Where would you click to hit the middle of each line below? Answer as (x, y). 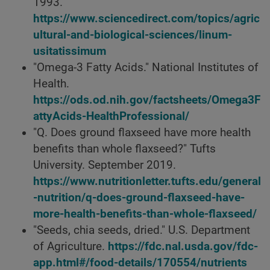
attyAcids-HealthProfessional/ (111, 117)
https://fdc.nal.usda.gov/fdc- (183, 247)
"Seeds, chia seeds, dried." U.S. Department (142, 231)
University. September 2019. (105, 165)
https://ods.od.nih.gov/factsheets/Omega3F (147, 100)
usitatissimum (70, 52)
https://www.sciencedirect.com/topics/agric (146, 19)
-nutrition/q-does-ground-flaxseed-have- (139, 198)
